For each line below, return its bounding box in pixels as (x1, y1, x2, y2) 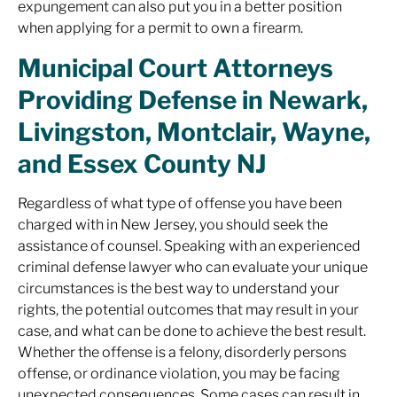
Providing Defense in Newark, (18, 85, 368, 115)
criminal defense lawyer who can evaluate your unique (18, 259, 368, 276)
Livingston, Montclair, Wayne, (18, 117, 370, 147)
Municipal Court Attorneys (18, 53, 333, 83)
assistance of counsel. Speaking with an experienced (18, 237, 361, 254)
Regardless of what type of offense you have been (18, 195, 342, 212)
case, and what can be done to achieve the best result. (18, 323, 366, 339)
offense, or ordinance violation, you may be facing (18, 365, 340, 382)
